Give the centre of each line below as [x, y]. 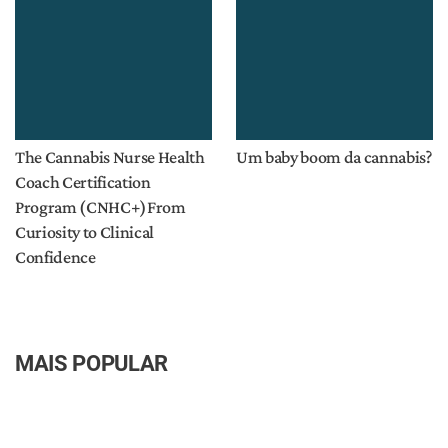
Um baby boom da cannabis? [334, 157]
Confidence [55, 257]
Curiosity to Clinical [84, 232]
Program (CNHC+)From [100, 207]
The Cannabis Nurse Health [110, 157]
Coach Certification [83, 182]
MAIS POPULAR [91, 363]
